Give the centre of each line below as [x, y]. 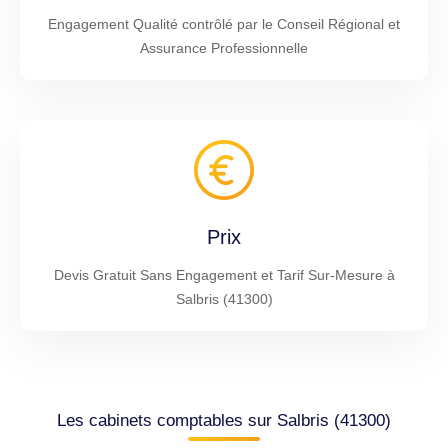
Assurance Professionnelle [224, 47]
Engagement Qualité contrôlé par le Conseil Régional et [224, 23]
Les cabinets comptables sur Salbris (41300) [224, 420]
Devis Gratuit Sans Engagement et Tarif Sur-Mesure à [224, 274]
